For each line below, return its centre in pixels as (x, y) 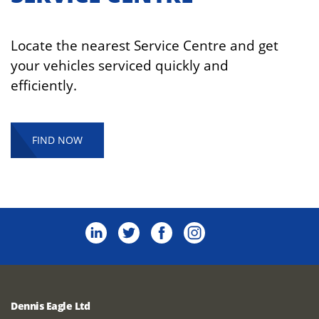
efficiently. (152, 85)
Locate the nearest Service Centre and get (145, 46)
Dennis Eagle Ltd (50, 306)
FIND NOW (57, 140)
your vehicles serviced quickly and (120, 66)
